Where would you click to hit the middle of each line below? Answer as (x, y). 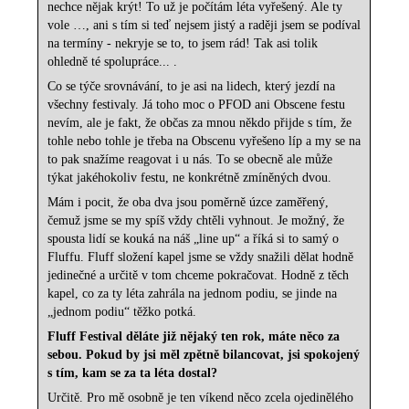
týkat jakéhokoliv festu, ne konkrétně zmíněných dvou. (190, 178)
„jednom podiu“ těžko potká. (122, 312)
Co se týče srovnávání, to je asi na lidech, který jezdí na (192, 87)
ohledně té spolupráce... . (113, 62)
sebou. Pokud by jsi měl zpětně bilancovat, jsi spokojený (204, 355)
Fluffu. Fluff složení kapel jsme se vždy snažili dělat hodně (201, 257)
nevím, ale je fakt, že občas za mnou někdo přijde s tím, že (200, 123)
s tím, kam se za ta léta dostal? (133, 373)
